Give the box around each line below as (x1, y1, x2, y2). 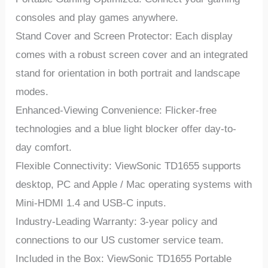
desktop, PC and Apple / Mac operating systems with (16, 179, 252, 191)
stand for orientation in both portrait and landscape (16, 68, 240, 80)
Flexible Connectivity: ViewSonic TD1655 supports (16, 160, 242, 172)
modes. (16, 86, 49, 98)
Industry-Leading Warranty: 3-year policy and (16, 216, 218, 228)
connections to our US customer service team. (16, 234, 224, 246)
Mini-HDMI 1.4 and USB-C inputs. (16, 197, 167, 209)
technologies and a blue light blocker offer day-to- (16, 123, 237, 135)
